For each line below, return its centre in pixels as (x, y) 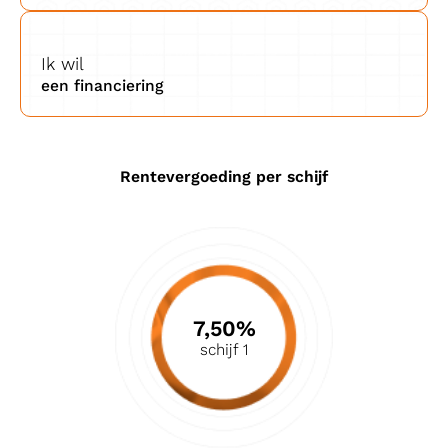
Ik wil (62, 63)
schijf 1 (224, 349)
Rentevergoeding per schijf (224, 176)
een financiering (102, 85)
